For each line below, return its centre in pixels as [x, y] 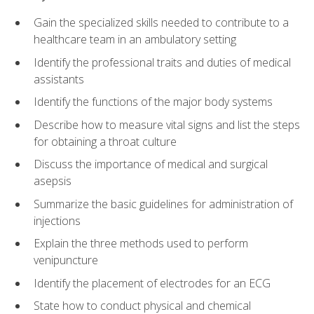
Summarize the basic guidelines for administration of [163, 204]
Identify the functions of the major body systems [153, 102]
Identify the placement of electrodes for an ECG [152, 283]
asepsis [53, 181]
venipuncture [66, 260]
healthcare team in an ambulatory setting [135, 39]
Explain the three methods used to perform [141, 244]
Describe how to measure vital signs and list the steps [167, 124]
